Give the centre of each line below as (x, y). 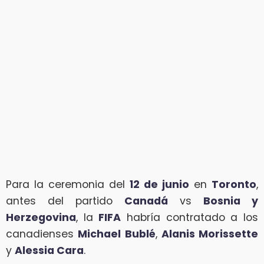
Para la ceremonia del (68, 184)
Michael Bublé (117, 234)
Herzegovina (41, 217)
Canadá (146, 201)
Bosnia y (231, 201)
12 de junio (159, 184)
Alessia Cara (49, 250)
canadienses (42, 234)
